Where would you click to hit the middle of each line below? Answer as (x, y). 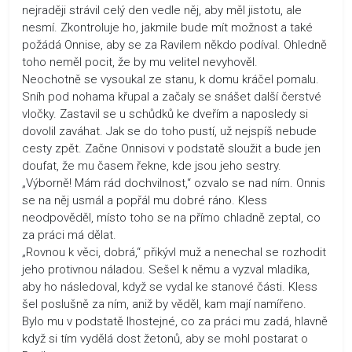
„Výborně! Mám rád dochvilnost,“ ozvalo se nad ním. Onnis (174, 183)
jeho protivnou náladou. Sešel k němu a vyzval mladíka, (166, 269)
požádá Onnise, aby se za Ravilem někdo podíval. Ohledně (174, 44)
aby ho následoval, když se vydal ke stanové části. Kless (170, 286)
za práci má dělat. (69, 235)
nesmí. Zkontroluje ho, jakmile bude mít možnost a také (167, 27)
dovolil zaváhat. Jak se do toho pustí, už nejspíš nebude (169, 131)
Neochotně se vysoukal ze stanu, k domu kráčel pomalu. (170, 79)
